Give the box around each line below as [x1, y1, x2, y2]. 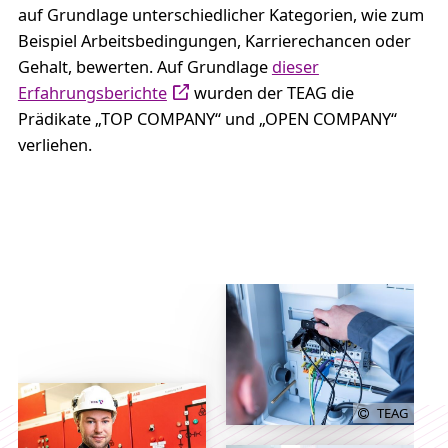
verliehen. [17, 134, 92, 157]
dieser [271, 56, 319, 79]
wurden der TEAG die [189, 82, 354, 105]
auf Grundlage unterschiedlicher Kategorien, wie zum [17, 4, 424, 27]
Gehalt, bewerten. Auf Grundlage [17, 56, 272, 79]
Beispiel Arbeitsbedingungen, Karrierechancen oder [17, 30, 411, 53]
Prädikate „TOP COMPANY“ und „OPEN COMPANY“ [17, 108, 397, 131]
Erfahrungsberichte [17, 82, 167, 105]
